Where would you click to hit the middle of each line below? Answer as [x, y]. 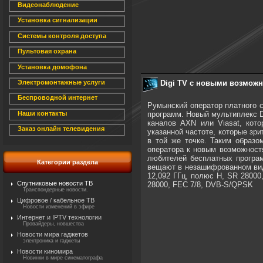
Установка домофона [52, 67]
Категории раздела [68, 162]
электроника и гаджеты [51, 241]
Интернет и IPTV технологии [59, 217]
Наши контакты [42, 113]
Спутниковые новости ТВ [55, 183]
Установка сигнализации [58, 20]
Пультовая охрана [47, 51]
